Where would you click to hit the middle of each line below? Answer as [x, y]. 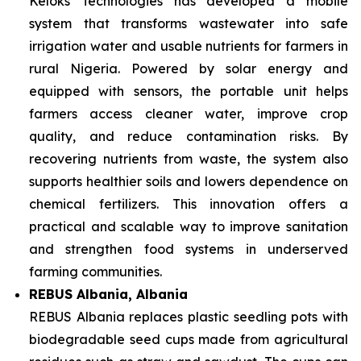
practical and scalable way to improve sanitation [189, 226]
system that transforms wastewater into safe [189, 23]
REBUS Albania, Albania [108, 294]
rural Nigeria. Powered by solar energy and [189, 68]
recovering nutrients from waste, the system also [189, 159]
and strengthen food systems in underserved [189, 249]
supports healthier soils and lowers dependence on [189, 181]
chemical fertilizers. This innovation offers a [189, 204]
